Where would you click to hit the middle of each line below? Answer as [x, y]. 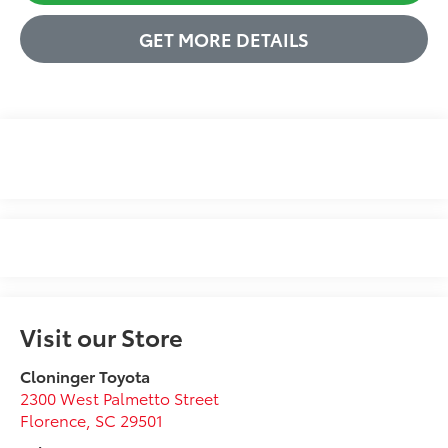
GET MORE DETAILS [224, 38]
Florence [53, 420]
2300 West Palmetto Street [120, 398]
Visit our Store [102, 336]
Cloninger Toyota [85, 376]
